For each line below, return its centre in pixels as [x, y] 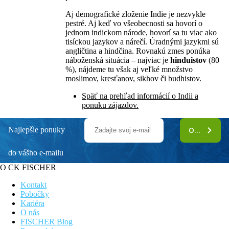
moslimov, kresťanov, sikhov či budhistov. [133, 79]
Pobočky [35, 194]
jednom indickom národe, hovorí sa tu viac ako [141, 33]
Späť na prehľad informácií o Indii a [140, 96]
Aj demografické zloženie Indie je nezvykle [135, 14]
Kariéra [32, 203]
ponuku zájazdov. [110, 105]
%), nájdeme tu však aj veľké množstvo [129, 70]
